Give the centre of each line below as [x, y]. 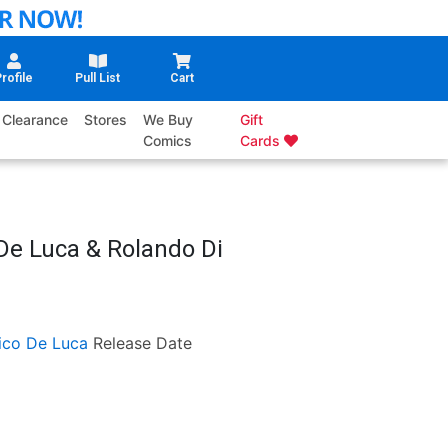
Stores [106, 120]
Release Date [142, 343]
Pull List [98, 78]
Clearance [35, 120]
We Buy [168, 120]
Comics [168, 141]
